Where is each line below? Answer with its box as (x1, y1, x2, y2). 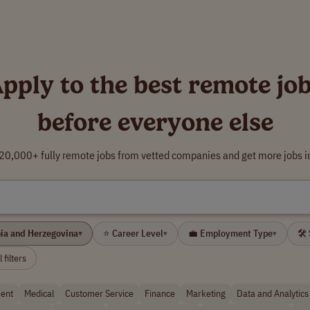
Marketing (186, 287, 226, 300)
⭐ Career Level (103, 227, 163, 239)
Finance (145, 287, 175, 300)
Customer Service (65, 287, 134, 300)
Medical (24, 287, 54, 300)
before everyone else (37, 107, 273, 137)
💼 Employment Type (188, 227, 273, 239)
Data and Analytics (237, 287, 309, 300)
